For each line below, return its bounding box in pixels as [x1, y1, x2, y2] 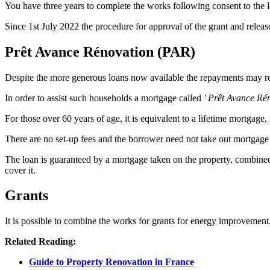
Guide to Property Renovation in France [29, 257, 194, 268]
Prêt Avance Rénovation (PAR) [5, 43, 195, 60]
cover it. [5, 165, 36, 175]
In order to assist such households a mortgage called [5, 92, 204, 103]
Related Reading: [5, 236, 76, 247]
